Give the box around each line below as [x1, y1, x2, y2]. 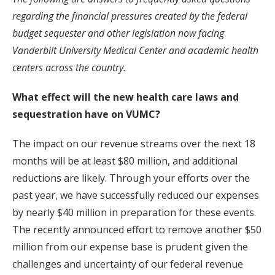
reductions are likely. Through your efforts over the [12, 171, 250, 185]
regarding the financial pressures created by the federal [12, 9, 247, 23]
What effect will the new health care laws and [12, 90, 239, 104]
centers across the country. [12, 61, 126, 74]
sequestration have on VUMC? [12, 107, 160, 121]
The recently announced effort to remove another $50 [12, 223, 261, 236]
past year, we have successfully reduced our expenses [12, 188, 259, 202]
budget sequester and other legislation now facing [12, 26, 224, 40]
